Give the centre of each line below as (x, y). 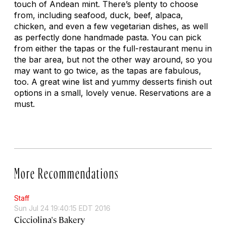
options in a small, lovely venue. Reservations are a (112, 93)
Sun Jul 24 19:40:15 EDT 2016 (62, 208)
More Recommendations (67, 171)
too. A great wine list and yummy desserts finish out (113, 81)
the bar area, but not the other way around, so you (113, 59)
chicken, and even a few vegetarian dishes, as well (111, 26)
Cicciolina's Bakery (49, 219)
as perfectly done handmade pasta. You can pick (108, 37)
